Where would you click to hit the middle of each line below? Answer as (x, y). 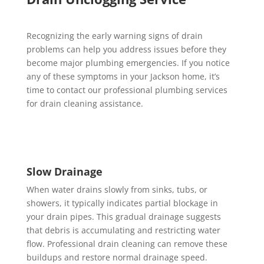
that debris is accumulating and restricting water (123, 230)
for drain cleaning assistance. (85, 103)
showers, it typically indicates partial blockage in (122, 203)
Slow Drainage (64, 171)
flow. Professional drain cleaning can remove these (127, 244)
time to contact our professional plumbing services (127, 90)
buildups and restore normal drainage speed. (117, 257)
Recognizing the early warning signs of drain (114, 36)
